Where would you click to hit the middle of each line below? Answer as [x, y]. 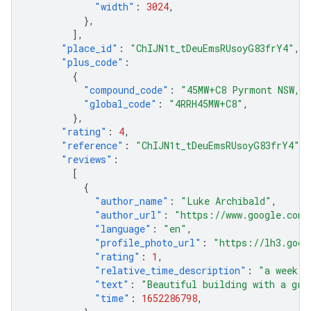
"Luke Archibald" [226, 201]
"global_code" [120, 104]
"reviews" [87, 159]
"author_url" [128, 215]
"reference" [92, 145]
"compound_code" [126, 90]
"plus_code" [92, 62]
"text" [112, 284]
